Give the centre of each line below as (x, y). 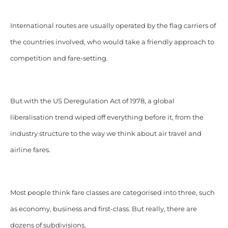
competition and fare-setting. (59, 58)
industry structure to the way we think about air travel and (106, 133)
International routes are (49, 25)
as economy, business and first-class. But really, (88, 209)
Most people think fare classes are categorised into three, (104, 192)
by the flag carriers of (181, 25)
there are (181, 209)
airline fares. (30, 150)
